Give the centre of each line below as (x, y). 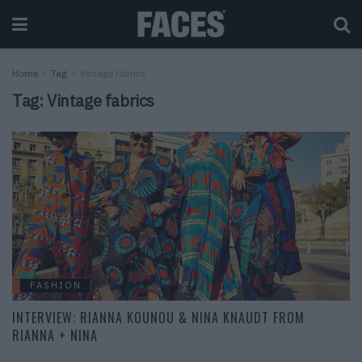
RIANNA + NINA (55, 335)
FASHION (56, 285)
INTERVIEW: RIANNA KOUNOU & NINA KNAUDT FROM (158, 318)
